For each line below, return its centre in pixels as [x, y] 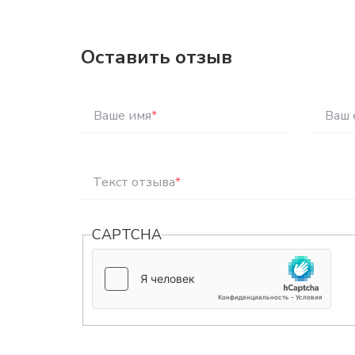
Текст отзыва [134, 182]
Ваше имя [123, 116]
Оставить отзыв [157, 57]
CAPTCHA [127, 235]
